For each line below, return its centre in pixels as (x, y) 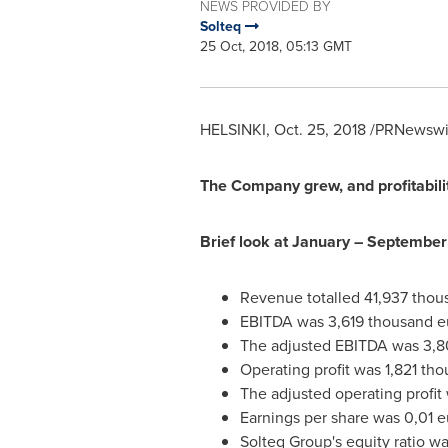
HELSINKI (232, 129)
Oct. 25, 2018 (319, 129)
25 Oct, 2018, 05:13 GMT (275, 46)
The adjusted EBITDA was (331, 345)
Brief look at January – (283, 241)
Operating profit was (312, 369)
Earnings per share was (321, 417)
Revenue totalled (301, 297)
